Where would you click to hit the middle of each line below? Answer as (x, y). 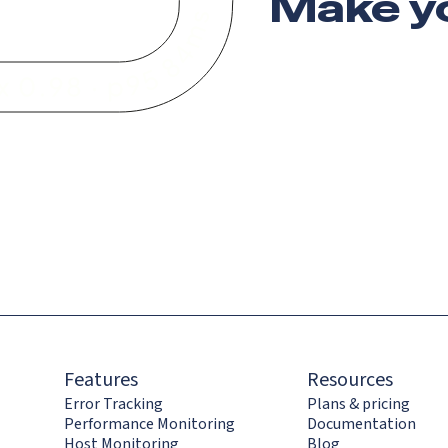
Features (101, 379)
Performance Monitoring (149, 423)
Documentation (362, 423)
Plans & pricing (359, 403)
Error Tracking (113, 403)
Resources (350, 379)
